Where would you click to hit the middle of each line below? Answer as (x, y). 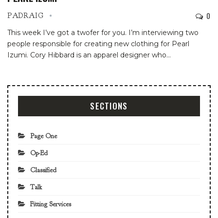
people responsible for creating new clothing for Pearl (98, 44)
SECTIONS (109, 106)
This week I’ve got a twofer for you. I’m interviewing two (103, 32)
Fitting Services (51, 204)
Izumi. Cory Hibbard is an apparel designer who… (89, 55)
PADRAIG (27, 16)
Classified (43, 170)
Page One (44, 136)
